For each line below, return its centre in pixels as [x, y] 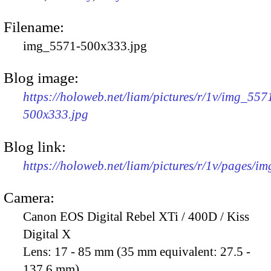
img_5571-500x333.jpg [85, 46]
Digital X [47, 234]
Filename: [34, 27]
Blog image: [41, 78]
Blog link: [35, 146]
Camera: [29, 197]
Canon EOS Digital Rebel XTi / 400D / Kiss [136, 216]
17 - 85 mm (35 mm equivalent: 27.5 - [152, 251]
